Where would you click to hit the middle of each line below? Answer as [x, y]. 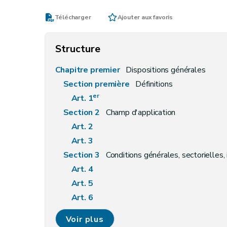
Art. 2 [83, 127]
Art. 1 [82, 98]
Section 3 [82, 155]
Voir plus [85, 219]
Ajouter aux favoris [145, 17]
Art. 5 [83, 183]
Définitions [154, 84]
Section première [97, 84]
